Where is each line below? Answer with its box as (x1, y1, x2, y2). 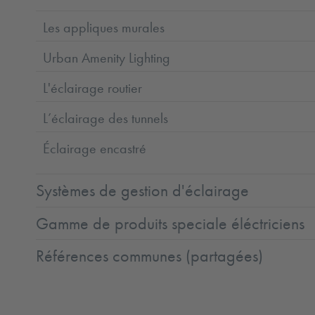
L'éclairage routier (43, 78, 143, 97)
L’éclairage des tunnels (43, 108, 169, 127)
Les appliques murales (43, 18, 165, 37)
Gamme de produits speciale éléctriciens (36, 212, 305, 234)
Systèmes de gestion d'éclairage (36, 180, 250, 202)
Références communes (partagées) (36, 245, 264, 267)
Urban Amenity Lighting (43, 48, 171, 67)
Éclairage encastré (43, 139, 147, 157)
